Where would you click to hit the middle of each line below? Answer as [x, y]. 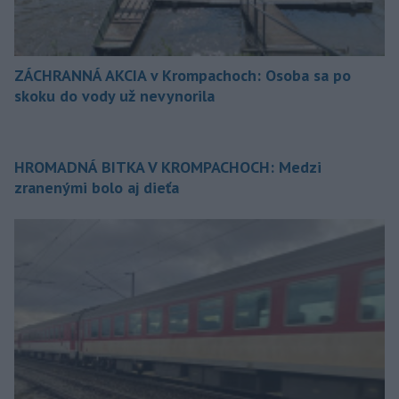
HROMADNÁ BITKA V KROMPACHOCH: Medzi [168, 167]
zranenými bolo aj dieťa [97, 187]
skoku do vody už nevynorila [114, 95]
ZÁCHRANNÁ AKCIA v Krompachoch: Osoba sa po [183, 75]
